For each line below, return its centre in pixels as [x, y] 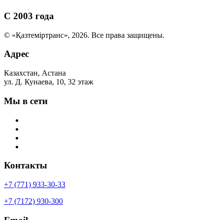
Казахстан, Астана [35, 73]
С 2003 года [29, 16]
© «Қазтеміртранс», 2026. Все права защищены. [84, 35]
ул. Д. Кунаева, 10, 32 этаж [49, 82]
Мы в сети [26, 101]
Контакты [26, 165]
